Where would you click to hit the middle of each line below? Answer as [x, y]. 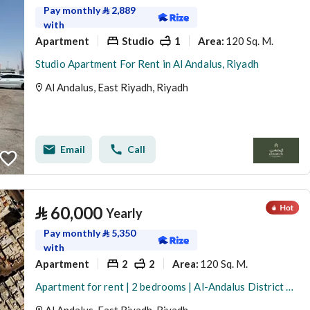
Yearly [124, 213]
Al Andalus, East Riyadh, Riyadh [117, 87]
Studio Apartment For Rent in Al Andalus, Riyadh [147, 64]
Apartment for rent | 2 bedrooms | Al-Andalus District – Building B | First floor [290, 286]
